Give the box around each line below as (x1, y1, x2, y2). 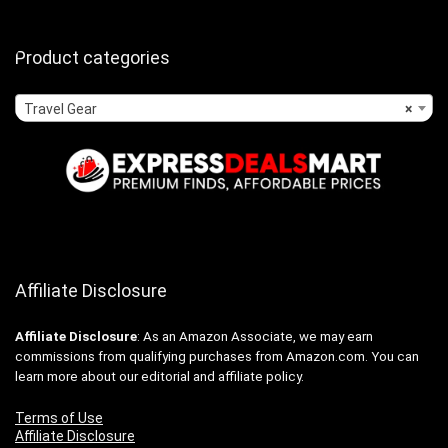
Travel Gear (24, 100, 97, 117)
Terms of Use (15, 409, 103, 426)
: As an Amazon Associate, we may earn (137, 328, 373, 344)
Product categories (15, 46, 170, 68)
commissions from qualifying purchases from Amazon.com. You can (15, 348, 419, 364)
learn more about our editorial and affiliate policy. (15, 368, 304, 384)
